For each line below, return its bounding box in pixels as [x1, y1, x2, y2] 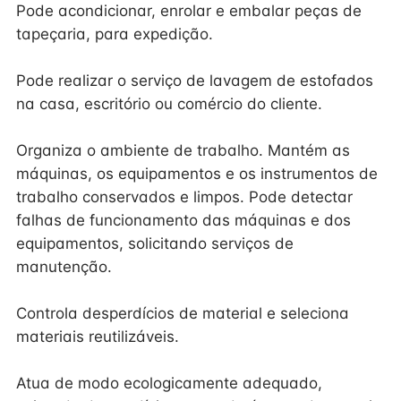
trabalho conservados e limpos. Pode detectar [16, 188, 353, 206]
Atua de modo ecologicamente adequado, [16, 374, 322, 392]
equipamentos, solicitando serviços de [16, 235, 294, 252]
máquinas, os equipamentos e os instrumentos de [16, 165, 378, 183]
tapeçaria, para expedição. [16, 25, 213, 43]
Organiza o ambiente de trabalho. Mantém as [16, 141, 350, 159]
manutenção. [16, 258, 112, 276]
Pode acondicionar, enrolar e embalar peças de [16, 2, 362, 20]
